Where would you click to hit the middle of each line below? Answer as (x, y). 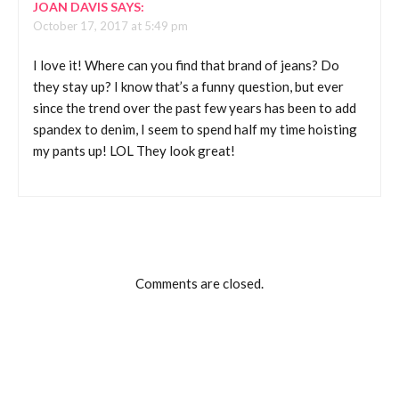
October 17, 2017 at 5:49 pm (110, 25)
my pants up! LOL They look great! (134, 151)
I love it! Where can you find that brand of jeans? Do (186, 65)
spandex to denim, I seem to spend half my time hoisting (195, 130)
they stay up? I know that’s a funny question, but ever (188, 87)
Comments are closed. (199, 283)
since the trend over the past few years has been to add (195, 108)
